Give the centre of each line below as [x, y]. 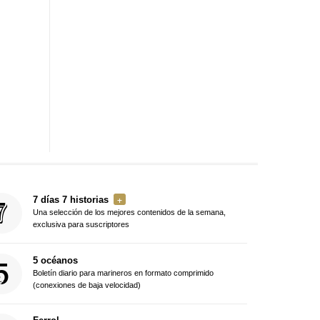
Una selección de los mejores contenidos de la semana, [129, 212]
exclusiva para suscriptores [81, 225]
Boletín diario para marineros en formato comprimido [123, 272]
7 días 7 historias [70, 200]
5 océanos [55, 260]
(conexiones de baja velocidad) [86, 285]
